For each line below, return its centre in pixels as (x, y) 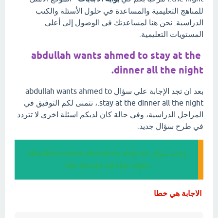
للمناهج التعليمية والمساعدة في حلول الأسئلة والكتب (119, 11)
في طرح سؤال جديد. (170, 126)
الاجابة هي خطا (178, 194)
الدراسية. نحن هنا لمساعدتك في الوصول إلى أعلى (124, 22)
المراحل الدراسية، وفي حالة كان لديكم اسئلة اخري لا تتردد (110, 115)
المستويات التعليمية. (171, 34)
